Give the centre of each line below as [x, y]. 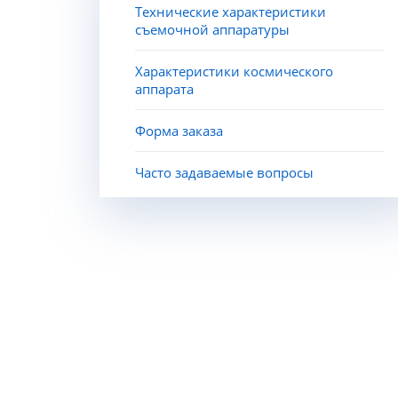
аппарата [164, 89]
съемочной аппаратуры [212, 29]
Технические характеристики [231, 12]
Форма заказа [179, 131]
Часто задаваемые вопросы [224, 172]
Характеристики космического [234, 71]
